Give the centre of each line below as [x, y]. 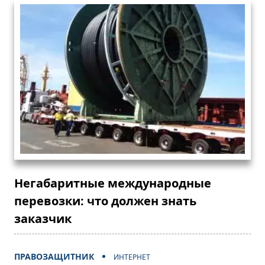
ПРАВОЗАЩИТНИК [54, 257]
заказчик [43, 219]
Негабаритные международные [113, 183]
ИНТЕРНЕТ [132, 257]
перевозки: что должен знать [105, 201]
